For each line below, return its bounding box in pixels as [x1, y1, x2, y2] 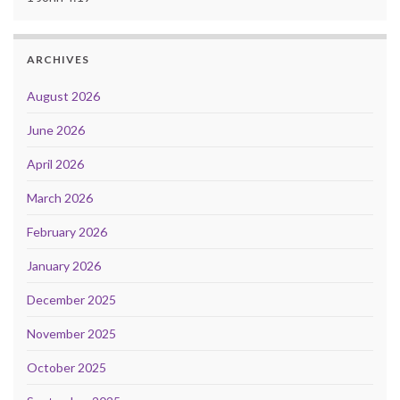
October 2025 [27, 359, 106, 375]
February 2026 [27, 223, 107, 239]
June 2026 [27, 121, 85, 137]
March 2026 [27, 189, 93, 205]
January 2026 [27, 257, 101, 273]
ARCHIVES [27, 52, 89, 66]
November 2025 [27, 325, 116, 341]
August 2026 [27, 87, 100, 104]
